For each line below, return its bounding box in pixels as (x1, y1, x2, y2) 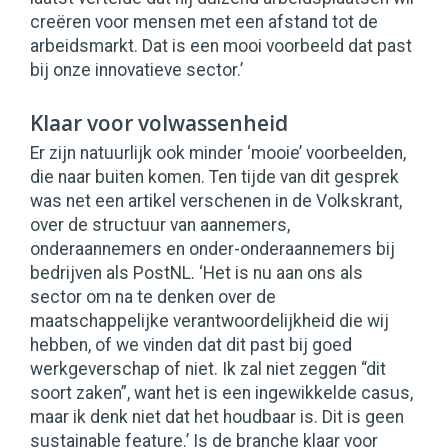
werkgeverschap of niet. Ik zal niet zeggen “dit (30, 359, 386, 380)
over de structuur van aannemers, (30, 215, 290, 236)
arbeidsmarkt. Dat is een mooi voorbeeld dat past (30, 36, 412, 57)
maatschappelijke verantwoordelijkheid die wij (30, 311, 389, 332)
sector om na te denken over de (30, 287, 276, 308)
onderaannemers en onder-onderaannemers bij (30, 239, 395, 260)
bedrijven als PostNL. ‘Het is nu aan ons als (30, 263, 363, 284)
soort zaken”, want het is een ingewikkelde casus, (30, 383, 413, 404)
